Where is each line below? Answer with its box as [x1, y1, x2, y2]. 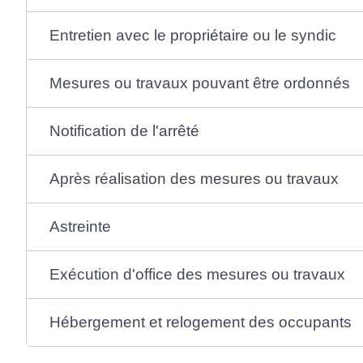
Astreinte [49, 217, 111, 235]
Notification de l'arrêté [49, 122, 199, 139]
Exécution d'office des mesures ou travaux [49, 265, 345, 283]
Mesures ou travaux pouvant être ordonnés [49, 74, 350, 92]
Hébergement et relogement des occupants [49, 313, 352, 331]
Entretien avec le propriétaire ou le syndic [49, 26, 336, 44]
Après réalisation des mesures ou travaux [49, 169, 339, 187]
